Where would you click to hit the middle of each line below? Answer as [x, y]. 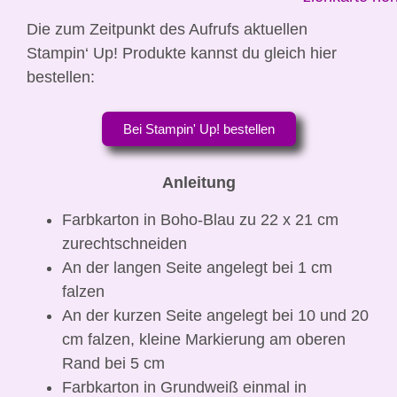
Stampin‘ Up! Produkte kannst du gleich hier [182, 54]
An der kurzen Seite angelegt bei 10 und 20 [215, 315]
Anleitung [198, 182]
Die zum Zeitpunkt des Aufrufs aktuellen [167, 30]
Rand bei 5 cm [113, 363]
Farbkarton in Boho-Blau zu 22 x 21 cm [200, 219]
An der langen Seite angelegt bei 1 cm [197, 267]
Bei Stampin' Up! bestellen [198, 128]
